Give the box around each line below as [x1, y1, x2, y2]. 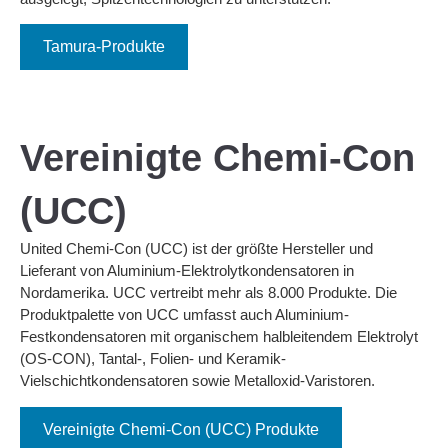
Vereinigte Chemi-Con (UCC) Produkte [43, 420, 319, 438]
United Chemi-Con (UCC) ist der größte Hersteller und [20, 240, 373, 258]
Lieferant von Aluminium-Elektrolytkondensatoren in [20, 262, 354, 280]
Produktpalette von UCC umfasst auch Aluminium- [20, 306, 349, 324]
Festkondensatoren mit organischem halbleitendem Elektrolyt [20, 328, 418, 346]
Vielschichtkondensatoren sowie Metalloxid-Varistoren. [20, 372, 375, 390]
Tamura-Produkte [43, 38, 165, 56]
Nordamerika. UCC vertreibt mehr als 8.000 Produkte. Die [20, 284, 397, 302]
